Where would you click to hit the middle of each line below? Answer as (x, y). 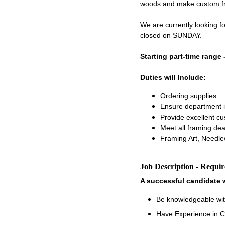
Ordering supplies (188, 96)
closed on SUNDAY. (171, 35)
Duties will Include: (173, 77)
